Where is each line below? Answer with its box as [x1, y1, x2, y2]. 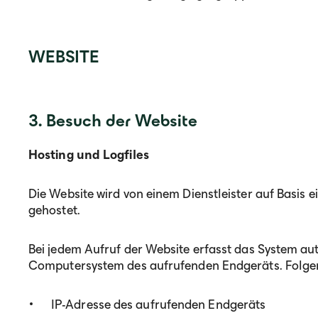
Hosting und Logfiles [28, 148, 149, 162]
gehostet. [28, 203, 80, 217]
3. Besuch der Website [28, 111, 197, 130]
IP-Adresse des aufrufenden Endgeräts [51, 297, 266, 312]
